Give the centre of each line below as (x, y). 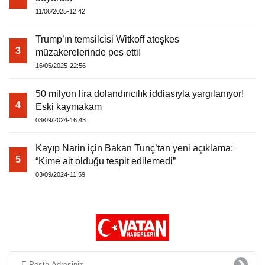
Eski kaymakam (69, 107)
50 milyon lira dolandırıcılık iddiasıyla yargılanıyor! (140, 94)
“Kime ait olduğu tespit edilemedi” (106, 161)
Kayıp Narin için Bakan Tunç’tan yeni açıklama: (134, 148)
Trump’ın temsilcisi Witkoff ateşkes (107, 39)
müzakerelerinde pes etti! (88, 52)
